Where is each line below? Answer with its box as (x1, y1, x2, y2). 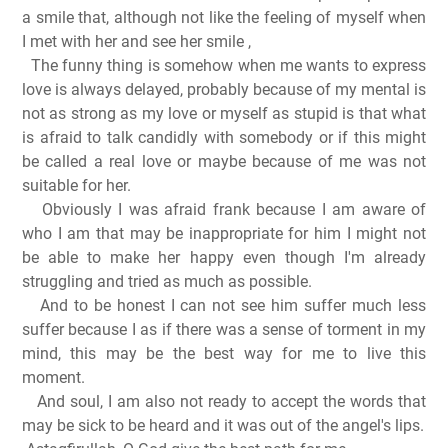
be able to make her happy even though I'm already (22, 248, 426, 268)
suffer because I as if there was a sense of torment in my (22, 320, 426, 340)
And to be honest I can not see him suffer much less (39, 296, 427, 316)
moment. (22, 368, 85, 388)
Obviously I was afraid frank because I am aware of (41, 200, 426, 220)
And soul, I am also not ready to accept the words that (37, 392, 426, 412)
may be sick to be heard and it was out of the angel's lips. (22, 416, 424, 436)
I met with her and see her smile (22, 32, 248, 52)
